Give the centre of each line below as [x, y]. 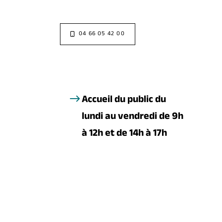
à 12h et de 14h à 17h [124, 134]
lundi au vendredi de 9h [133, 117]
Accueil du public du [124, 101]
